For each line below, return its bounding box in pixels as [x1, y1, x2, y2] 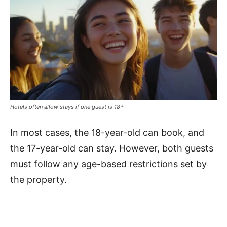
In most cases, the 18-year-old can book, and [10, 127, 204, 138]
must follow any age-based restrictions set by [10, 158, 207, 169]
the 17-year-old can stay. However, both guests [10, 142, 213, 154]
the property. [10, 174, 67, 185]
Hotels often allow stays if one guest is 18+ [10, 103, 124, 110]
